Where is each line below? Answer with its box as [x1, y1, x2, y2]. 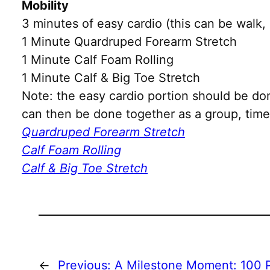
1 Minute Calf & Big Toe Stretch [22, 70, 200, 85]
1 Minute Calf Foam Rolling [22, 52, 174, 67]
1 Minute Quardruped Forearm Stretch [22, 34, 237, 49]
